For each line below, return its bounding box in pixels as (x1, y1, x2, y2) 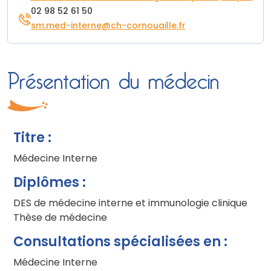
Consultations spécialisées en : (13, 235, 227, 250)
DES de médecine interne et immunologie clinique (13, 198, 247, 209)
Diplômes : (13, 176, 86, 191)
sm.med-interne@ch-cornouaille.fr (30, 21, 186, 31)
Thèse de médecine (13, 213, 107, 223)
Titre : (13, 131, 51, 146)
